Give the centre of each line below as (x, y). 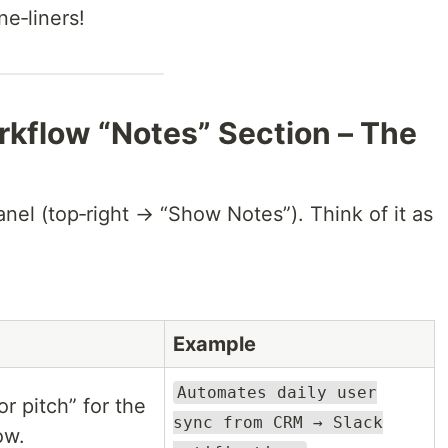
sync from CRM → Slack (278, 422)
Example (214, 344)
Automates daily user (277, 392)
